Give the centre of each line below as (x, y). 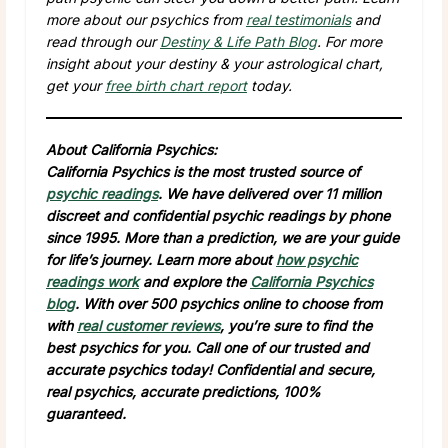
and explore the (194, 281)
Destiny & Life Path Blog (238, 41)
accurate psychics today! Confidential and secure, (210, 369)
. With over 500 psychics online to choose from (228, 303)
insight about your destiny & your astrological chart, (214, 63)
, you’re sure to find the (296, 325)
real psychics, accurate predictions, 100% (183, 391)
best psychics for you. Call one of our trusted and (207, 347)
